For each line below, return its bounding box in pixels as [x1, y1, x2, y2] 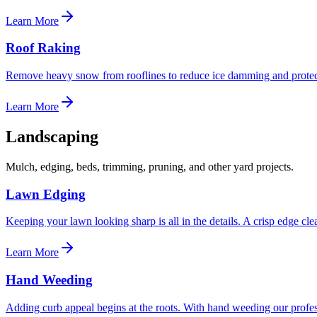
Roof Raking [6, 40, 81, 56]
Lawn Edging [6, 186, 86, 202]
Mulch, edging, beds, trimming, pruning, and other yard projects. [6, 160, 294, 173]
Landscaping [6, 127, 98, 146]
